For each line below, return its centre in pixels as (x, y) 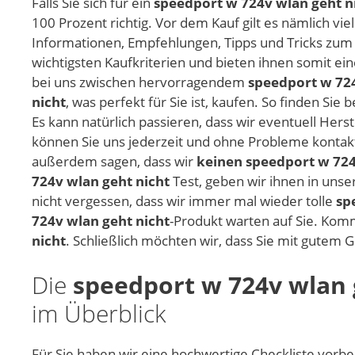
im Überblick (99, 313)
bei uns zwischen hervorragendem (140, 82)
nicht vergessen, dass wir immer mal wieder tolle (184, 201)
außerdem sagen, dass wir (114, 162)
